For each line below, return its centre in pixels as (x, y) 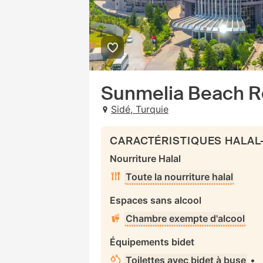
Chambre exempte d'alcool (185, 218)
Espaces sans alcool (156, 200)
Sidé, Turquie (140, 109)
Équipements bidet (152, 242)
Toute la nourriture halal (179, 177)
